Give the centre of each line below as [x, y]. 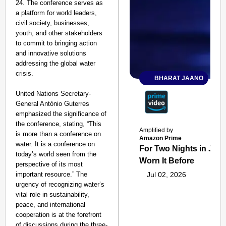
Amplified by [156, 130]
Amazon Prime [161, 138]
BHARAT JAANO [179, 78]
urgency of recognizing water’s [60, 184]
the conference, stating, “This [59, 124]
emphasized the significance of [61, 114]
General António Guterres [52, 104]
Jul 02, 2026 [167, 175]
